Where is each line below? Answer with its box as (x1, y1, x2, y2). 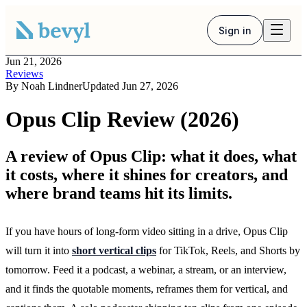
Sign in (218, 24, 251, 36)
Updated (82, 80, 122, 92)
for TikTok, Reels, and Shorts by (156, 244, 300, 256)
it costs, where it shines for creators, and (5, 165, 288, 184)
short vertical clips (72, 244, 156, 256)
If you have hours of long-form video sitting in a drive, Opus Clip (5, 225, 288, 237)
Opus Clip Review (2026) (5, 107, 239, 132)
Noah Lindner (21, 80, 82, 92)
